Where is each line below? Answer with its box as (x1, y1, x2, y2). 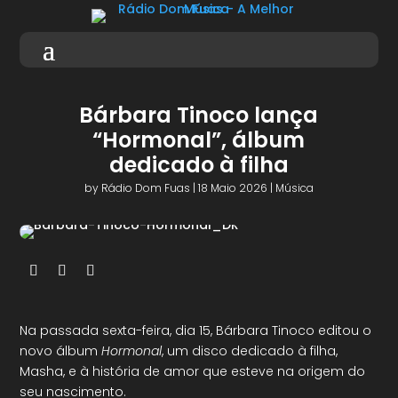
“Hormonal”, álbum (92, 125, 306, 155)
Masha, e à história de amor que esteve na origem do (20, 362, 366, 380)
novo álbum (20, 342, 102, 360)
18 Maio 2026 (197, 180, 267, 195)
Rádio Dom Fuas (100, 180, 190, 195)
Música (275, 180, 314, 195)
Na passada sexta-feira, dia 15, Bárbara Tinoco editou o (20, 322, 372, 339)
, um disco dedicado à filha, (162, 342, 338, 360)
